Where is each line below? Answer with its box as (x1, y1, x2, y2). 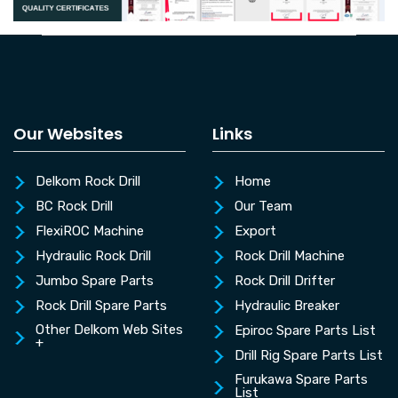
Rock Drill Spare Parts (36, 298, 167, 314)
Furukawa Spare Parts (235, 371, 368, 388)
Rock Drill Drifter (235, 273, 335, 290)
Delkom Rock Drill (36, 173, 140, 190)
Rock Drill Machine (235, 248, 345, 265)
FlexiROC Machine (36, 223, 144, 240)
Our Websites (13, 123, 123, 146)
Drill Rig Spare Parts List (235, 347, 383, 364)
